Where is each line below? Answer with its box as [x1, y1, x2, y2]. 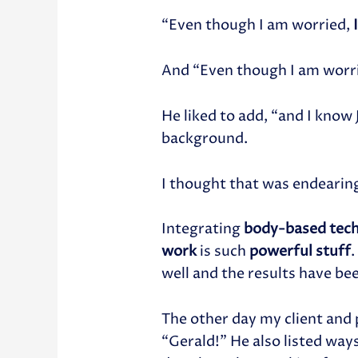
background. [161, 128, 249, 149]
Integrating [161, 219, 245, 240]
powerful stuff [249, 241, 352, 262]
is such [197, 241, 250, 262]
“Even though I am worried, [161, 15, 354, 36]
